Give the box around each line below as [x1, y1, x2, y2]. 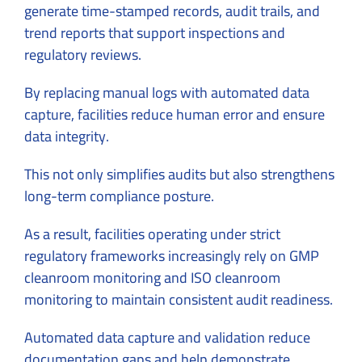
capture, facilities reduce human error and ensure [24, 100, 325, 128]
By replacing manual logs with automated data [24, 78, 309, 106]
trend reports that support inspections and [24, 19, 285, 46]
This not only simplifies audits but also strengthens [24, 160, 335, 187]
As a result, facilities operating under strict [24, 220, 280, 247]
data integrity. [24, 122, 112, 149]
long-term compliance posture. [24, 182, 214, 209]
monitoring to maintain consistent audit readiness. [24, 285, 333, 313]
